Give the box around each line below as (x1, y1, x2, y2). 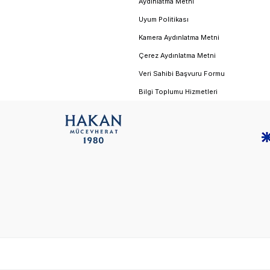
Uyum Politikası (139, 14, 189, 24)
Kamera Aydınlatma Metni (139, 33, 219, 42)
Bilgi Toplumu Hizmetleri (139, 87, 218, 96)
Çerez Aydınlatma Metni (139, 51, 216, 60)
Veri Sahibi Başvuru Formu (139, 69, 225, 78)
